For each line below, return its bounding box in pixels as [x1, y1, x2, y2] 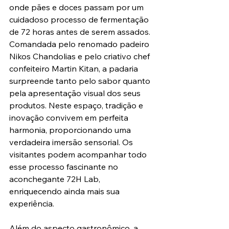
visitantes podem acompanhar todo [9, 149, 149, 160]
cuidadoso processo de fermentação [9, 14, 151, 25]
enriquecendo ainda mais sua [9, 186, 122, 197]
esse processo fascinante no [9, 162, 120, 172]
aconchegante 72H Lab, [9, 174, 102, 185]
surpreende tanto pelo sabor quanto [9, 76, 152, 86]
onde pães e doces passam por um [9, 2, 146, 13]
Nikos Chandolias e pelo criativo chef [9, 51, 152, 62]
